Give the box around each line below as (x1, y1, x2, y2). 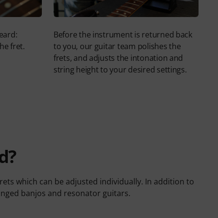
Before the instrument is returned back (53, 29, 192, 40)
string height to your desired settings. (53, 64, 187, 75)
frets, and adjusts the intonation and (53, 52, 183, 63)
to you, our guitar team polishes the (53, 40, 181, 52)
